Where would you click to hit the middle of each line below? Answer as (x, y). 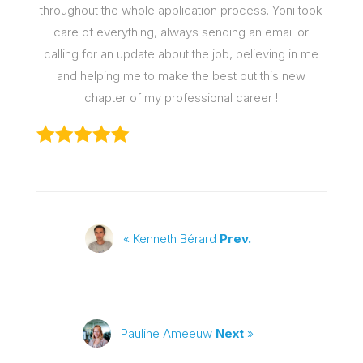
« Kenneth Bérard (172, 239)
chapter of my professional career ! (181, 98)
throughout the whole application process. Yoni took (181, 10)
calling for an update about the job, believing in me (181, 54)
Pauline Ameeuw (169, 333)
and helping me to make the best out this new (181, 76)
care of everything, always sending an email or (181, 32)
